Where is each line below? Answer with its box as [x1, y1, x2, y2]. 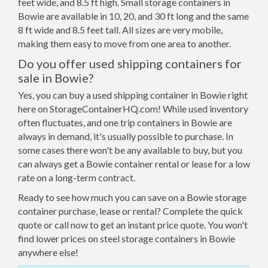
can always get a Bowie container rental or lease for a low [18, 158, 250, 169]
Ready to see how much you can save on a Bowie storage [18, 191, 246, 203]
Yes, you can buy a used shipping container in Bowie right [18, 89, 248, 100]
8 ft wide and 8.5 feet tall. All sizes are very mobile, [18, 24, 223, 35]
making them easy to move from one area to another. [18, 38, 231, 49]
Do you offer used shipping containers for [18, 56, 242, 71]
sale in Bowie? [18, 71, 93, 85]
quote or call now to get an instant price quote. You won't [18, 219, 248, 230]
